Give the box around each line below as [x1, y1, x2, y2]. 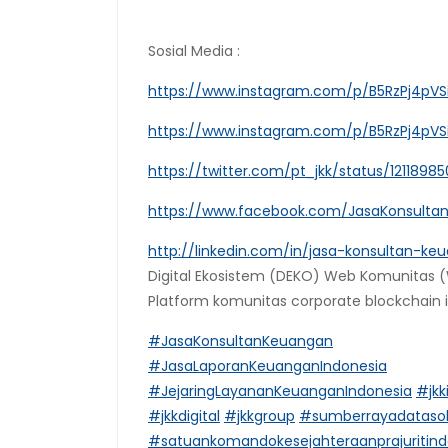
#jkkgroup [224, 406, 295, 427]
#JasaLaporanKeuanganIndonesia [148, 356, 387, 377]
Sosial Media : [148, 41, 240, 62]
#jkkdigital [148, 406, 220, 427]
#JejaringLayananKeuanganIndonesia [148, 381, 412, 402]
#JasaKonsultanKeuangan [148, 331, 333, 352]
